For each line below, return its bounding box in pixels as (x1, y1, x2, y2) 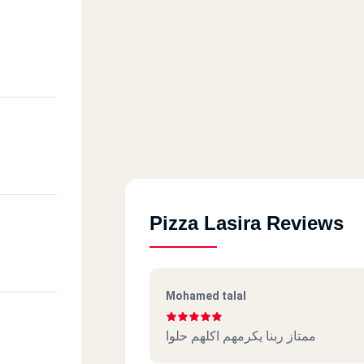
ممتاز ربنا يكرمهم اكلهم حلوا (166, 327, 316, 344)
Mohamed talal (166, 288, 246, 302)
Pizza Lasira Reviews (149, 211, 344, 234)
